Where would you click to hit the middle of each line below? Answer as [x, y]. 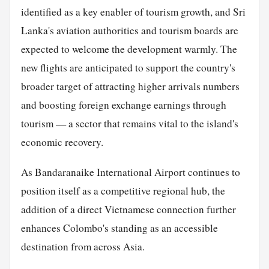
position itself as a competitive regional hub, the [123, 191]
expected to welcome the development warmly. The [129, 49]
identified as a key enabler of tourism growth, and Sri [133, 12]
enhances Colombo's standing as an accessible [119, 228]
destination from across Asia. [83, 247]
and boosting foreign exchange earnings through [123, 105]
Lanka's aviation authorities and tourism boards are [129, 31]
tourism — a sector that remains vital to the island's [129, 124]
